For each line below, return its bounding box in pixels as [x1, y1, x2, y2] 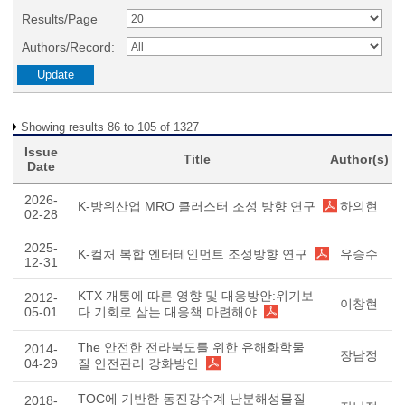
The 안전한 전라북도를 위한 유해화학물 [78, 340, 305, 354]
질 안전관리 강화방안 [78, 356, 199, 371]
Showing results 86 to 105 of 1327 [21, 120, 199, 134]
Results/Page [22, 12, 98, 26]
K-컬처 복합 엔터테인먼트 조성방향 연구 [78, 247, 307, 261]
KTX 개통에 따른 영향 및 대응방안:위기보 [78, 288, 314, 303]
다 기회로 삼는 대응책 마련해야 [78, 305, 257, 319]
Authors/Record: [22, 40, 115, 54]
